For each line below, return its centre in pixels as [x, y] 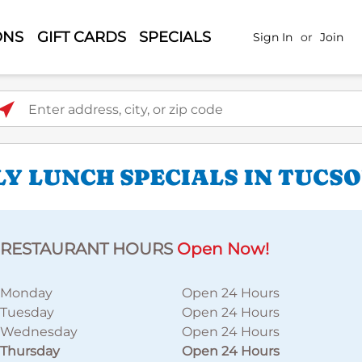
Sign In [273, 37]
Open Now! [223, 249]
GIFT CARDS [81, 37]
